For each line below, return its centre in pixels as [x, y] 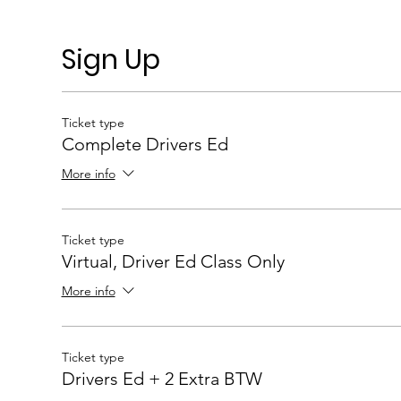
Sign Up [111, 60]
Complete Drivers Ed [145, 144]
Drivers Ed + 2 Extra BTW [162, 379]
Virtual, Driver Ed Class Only [173, 261]
